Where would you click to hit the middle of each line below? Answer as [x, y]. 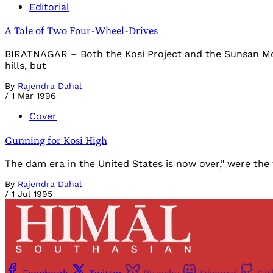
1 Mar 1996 [34, 96]
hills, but [26, 66]
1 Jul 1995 [32, 193]
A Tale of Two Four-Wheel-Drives [81, 30]
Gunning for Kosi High [56, 140]
